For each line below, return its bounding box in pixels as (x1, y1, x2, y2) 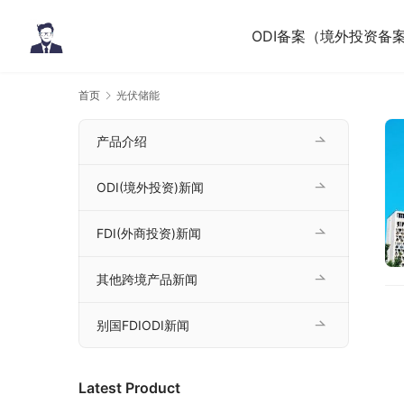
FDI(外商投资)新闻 (96, 225, 201, 242)
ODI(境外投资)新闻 (96, 179, 204, 196)
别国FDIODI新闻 (96, 317, 189, 334)
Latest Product (78, 379, 180, 398)
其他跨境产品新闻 (96, 271, 197, 288)
